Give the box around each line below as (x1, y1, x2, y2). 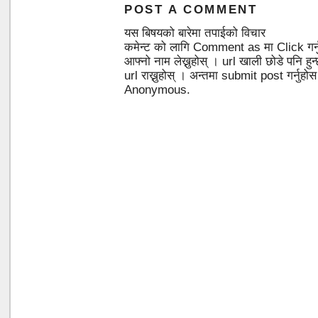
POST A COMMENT (124, 3, 258, 16)
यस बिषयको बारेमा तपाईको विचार (124, 26, 265, 40)
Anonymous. (124, 83, 190, 97)
